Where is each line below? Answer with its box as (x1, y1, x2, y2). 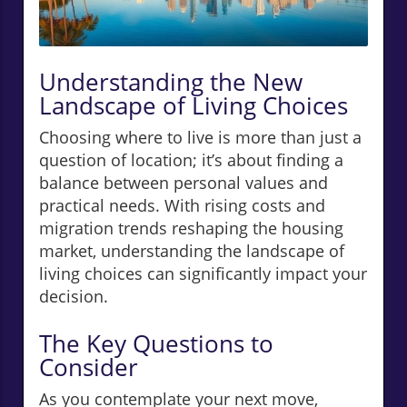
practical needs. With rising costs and (39, 194, 325, 217)
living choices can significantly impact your (39, 263, 367, 285)
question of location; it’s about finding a (39, 149, 343, 172)
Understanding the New (39, 65, 303, 99)
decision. (39, 285, 108, 308)
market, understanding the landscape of (39, 240, 344, 263)
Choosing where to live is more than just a (39, 126, 362, 149)
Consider (39, 351, 138, 384)
